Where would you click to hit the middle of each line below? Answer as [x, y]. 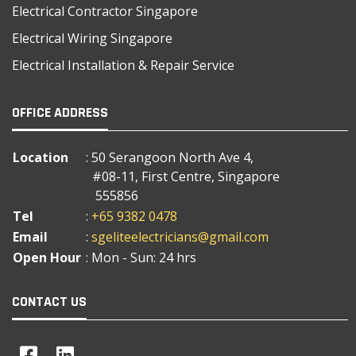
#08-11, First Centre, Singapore [183, 176]
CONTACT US [49, 301]
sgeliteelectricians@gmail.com [180, 236]
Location [41, 157]
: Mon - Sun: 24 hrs [141, 257]
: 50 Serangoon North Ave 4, [170, 157]
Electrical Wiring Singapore [92, 38]
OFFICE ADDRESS [60, 112]
